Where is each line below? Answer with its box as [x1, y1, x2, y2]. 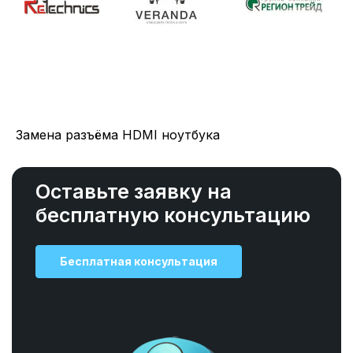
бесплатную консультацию [35, 203, 310, 228]
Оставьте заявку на [35, 180, 232, 204]
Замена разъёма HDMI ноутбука [16, 127, 220, 143]
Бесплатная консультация [60, 255, 217, 269]
